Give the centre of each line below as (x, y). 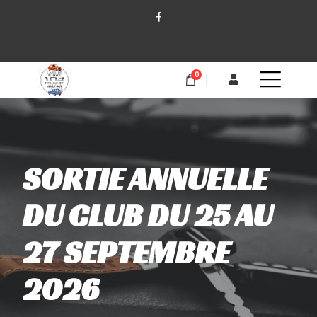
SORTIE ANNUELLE (145, 179)
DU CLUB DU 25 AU (148, 215)
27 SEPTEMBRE (126, 252)
